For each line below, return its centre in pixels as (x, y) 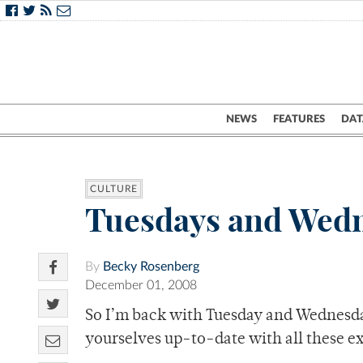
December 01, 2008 (141, 286)
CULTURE (114, 189)
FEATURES (299, 119)
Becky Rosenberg (151, 267)
